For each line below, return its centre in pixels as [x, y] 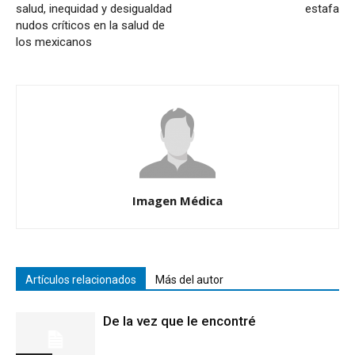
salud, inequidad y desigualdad [94, 9]
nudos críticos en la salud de [90, 26]
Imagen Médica [177, 201]
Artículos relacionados [81, 280]
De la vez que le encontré [179, 321]
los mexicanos [54, 42]
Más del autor [189, 280]
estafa [322, 9]
